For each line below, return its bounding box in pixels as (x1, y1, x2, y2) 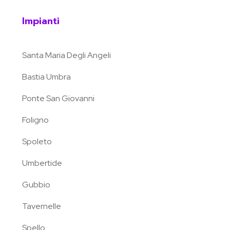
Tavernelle (22, 201, 61, 212)
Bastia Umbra (22, 71, 71, 83)
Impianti (22, 14, 60, 29)
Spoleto (22, 136, 52, 147)
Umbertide (22, 158, 62, 169)
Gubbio (22, 179, 50, 190)
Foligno (22, 114, 49, 126)
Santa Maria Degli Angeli (22, 50, 111, 61)
